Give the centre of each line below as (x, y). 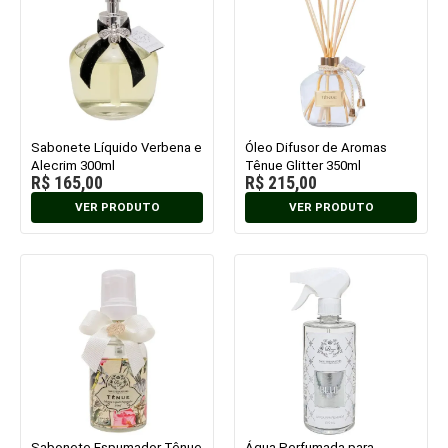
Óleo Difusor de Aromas (316, 147)
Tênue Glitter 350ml (303, 165)
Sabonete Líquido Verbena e (116, 147)
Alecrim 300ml (73, 165)
